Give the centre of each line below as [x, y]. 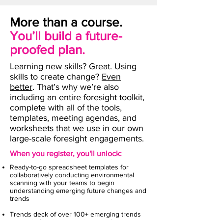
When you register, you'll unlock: [66, 153]
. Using [123, 66]
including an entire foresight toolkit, [77, 97]
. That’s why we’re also [76, 87]
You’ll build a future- [66, 36]
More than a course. [66, 22]
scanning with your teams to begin [62, 183]
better [21, 87]
